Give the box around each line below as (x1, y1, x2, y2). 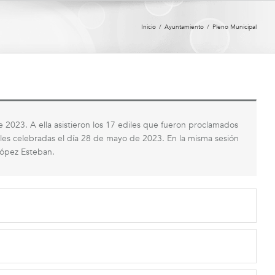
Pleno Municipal (212, 22, 257, 31)
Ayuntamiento (165, 22, 204, 31)
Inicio (141, 22, 156, 31)
